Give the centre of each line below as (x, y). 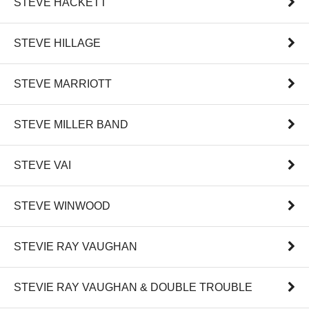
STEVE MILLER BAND (71, 125)
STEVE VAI (42, 166)
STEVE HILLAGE (57, 43)
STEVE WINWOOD (62, 206)
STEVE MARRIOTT (63, 84)
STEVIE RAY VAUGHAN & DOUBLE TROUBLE (133, 288)
